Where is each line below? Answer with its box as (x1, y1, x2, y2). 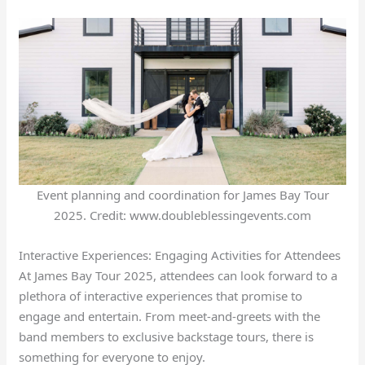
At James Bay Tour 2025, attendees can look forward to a (19, 266, 338, 284)
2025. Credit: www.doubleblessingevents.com (54, 206, 311, 223)
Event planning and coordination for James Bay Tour (36, 186, 329, 203)
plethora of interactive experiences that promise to (19, 287, 303, 304)
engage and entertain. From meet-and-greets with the (19, 307, 321, 324)
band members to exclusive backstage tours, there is (19, 328, 314, 345)
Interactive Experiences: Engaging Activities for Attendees (19, 246, 341, 263)
